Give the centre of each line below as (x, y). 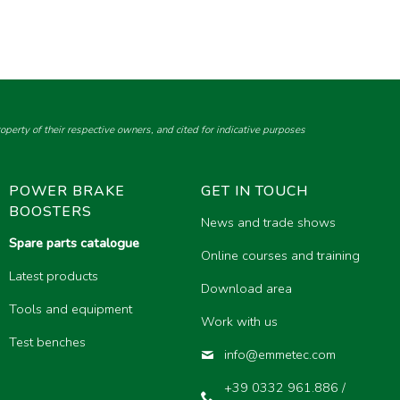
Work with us (239, 322)
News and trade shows (268, 223)
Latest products (53, 276)
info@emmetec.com (279, 355)
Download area (246, 289)
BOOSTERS (50, 212)
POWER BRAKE (67, 191)
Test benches (47, 342)
